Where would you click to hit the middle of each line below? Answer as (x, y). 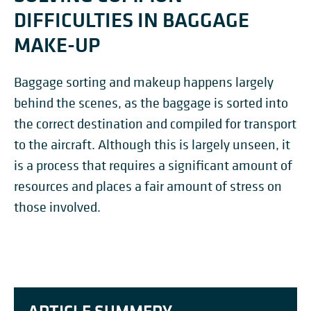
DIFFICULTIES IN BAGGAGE (132, 19)
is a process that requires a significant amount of (153, 166)
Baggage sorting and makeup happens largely (144, 82)
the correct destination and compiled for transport (155, 124)
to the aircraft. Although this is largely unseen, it (152, 145)
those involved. (59, 207)
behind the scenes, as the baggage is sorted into (151, 103)
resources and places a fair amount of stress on (148, 186)
